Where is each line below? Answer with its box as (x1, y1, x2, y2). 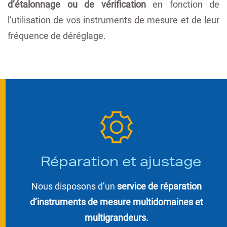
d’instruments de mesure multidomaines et (29, 196, 203, 208)
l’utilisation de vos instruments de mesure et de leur (8, 14, 219, 26)
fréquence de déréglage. (8, 29, 106, 42)
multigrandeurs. (84, 211, 148, 224)
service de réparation (117, 180, 202, 193)
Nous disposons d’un (31, 180, 117, 193)
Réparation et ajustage (36, 154, 201, 170)
